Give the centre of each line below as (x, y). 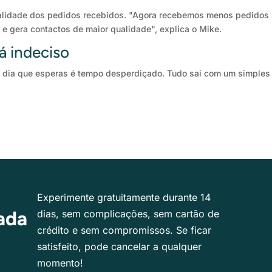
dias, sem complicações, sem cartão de (128, 214)
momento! (60, 263)
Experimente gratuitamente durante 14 (124, 198)
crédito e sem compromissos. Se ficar (124, 230)
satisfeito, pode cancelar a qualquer (120, 247)
